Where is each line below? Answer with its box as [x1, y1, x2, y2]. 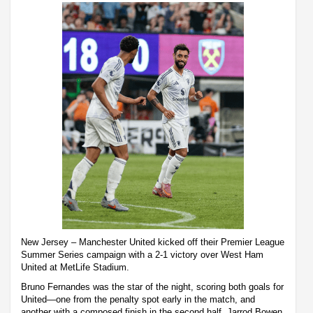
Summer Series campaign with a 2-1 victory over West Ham [21, 249, 263, 260]
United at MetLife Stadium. [21, 261, 129, 272]
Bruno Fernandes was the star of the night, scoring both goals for [21, 281, 284, 292]
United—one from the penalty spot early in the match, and [21, 293, 255, 305]
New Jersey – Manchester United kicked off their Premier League [21, 236, 284, 247]
